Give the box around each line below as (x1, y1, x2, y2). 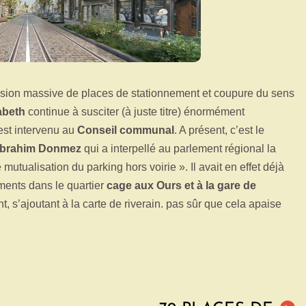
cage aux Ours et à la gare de (107, 180, 256, 191)
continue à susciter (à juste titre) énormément (25, 106, 245, 117)
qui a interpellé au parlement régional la (81, 143, 276, 154)
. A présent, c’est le (174, 124, 264, 136)
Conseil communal (74, 124, 174, 136)
